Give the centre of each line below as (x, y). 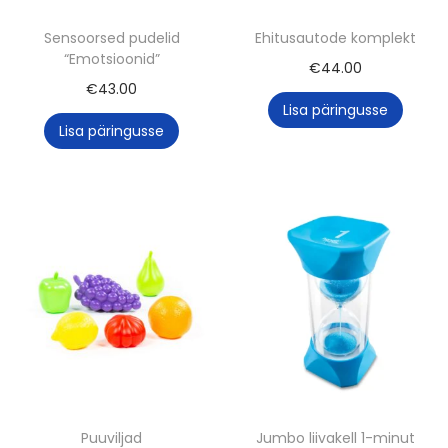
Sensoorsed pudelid (111, 37)
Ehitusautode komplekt (336, 37)
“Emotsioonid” (111, 58)
